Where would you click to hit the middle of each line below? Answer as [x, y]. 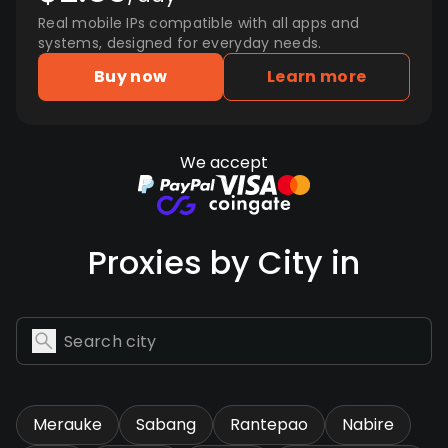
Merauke [67, 424]
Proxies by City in [224, 262]
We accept [224, 162]
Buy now [131, 76]
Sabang [166, 424]
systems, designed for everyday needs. [180, 43]
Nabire [368, 424]
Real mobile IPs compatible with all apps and [199, 23]
